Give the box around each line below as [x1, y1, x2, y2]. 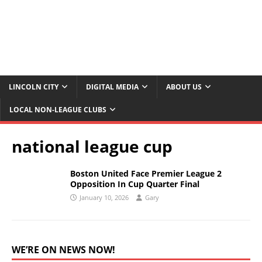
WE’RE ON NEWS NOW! [12, 243, 115, 257]
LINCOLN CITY [9, 82, 58, 92]
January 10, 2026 [80, 193, 129, 202]
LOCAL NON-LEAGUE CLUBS [9, 105, 106, 115]
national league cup [12, 135, 173, 158]
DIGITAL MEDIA [86, 82, 139, 92]
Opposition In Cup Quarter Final [70, 178, 199, 190]
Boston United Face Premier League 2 [70, 168, 222, 180]
